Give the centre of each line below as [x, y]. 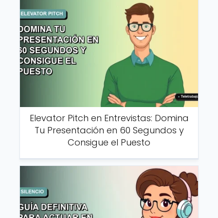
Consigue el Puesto [109, 142]
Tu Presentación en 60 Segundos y [109, 130]
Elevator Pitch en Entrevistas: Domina [109, 118]
